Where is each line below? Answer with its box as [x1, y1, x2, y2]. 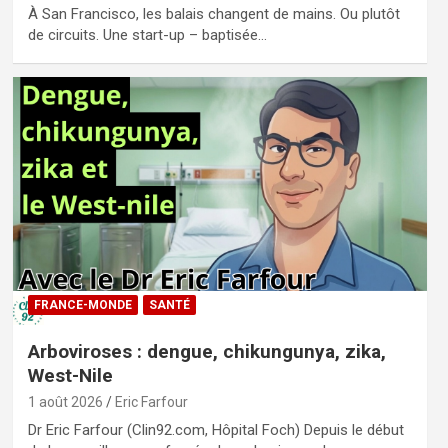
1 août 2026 [27, 394, 103, 411]
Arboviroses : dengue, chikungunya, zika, [27, 340, 386, 364]
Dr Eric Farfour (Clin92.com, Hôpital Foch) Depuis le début [27, 421, 404, 440]
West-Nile [27, 364, 113, 388]
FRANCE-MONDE [33, 298, 132, 313]
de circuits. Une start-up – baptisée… [27, 25, 267, 44]
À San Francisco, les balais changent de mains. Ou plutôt [27, 4, 400, 23]
